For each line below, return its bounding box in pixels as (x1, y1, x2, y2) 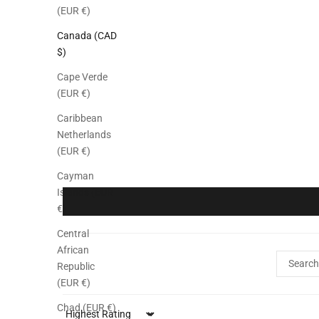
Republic (57, 261, 95, 273)
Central (57, 228, 89, 240)
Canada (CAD (57, 30, 117, 42)
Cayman (57, 170, 94, 182)
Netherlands (57, 129, 111, 141)
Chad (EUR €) (57, 302, 116, 314)
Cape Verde (57, 71, 108, 83)
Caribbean (57, 113, 103, 125)
